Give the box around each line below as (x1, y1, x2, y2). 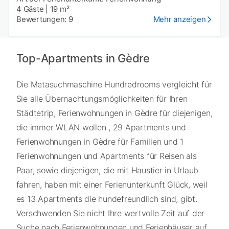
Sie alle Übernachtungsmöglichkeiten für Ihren (16, 94, 188, 104)
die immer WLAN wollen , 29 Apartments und (16, 122, 186, 133)
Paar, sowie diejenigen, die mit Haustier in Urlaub (16, 165, 198, 176)
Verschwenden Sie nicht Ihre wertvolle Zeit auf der (16, 208, 204, 219)
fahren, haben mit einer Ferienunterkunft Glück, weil (16, 179, 208, 190)
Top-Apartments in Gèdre (16, 52, 150, 65)
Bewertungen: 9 (16, 14, 73, 24)
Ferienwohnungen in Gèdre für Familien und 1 (16, 136, 184, 147)
